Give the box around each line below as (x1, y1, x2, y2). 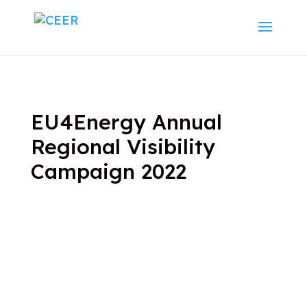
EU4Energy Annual (30, 109, 222, 135)
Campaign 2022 (30, 158, 186, 184)
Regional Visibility (30, 134, 215, 160)
